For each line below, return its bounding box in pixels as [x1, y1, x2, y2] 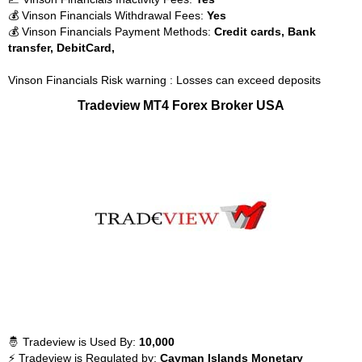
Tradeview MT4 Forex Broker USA [78, 98, 284, 112]
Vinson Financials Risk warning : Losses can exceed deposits [8, 74, 321, 86]
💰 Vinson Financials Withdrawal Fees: [8, 9, 207, 22]
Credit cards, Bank [214, 25, 316, 38]
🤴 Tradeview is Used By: [8, 335, 139, 348]
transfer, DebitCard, [8, 41, 115, 54]
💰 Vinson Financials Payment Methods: [8, 25, 214, 38]
